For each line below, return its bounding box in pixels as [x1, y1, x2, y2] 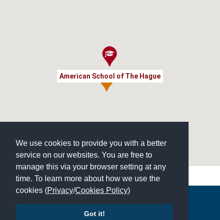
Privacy [47, 186, 73, 194]
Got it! [83, 210, 105, 218]
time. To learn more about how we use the [16, 174, 160, 183]
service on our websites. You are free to [16, 150, 152, 159]
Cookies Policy [75, 186, 128, 194]
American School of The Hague [59, 72, 161, 80]
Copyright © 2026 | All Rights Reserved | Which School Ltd [35, 197, 185, 206]
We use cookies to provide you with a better [16, 138, 166, 147]
